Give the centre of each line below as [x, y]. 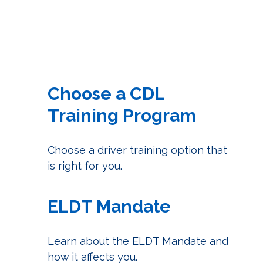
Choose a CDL [106, 93]
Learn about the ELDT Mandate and [138, 241]
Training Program [122, 115]
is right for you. [85, 166]
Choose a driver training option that [137, 150]
